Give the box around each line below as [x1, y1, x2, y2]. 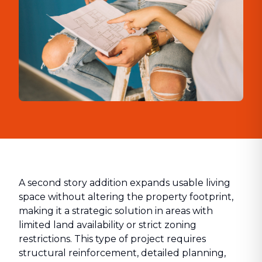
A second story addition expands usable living [19, 177, 230, 188]
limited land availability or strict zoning [19, 219, 196, 230]
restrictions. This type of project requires [19, 233, 206, 244]
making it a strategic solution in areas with [19, 205, 213, 216]
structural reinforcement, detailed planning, [19, 247, 226, 258]
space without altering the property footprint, [19, 191, 233, 202]
